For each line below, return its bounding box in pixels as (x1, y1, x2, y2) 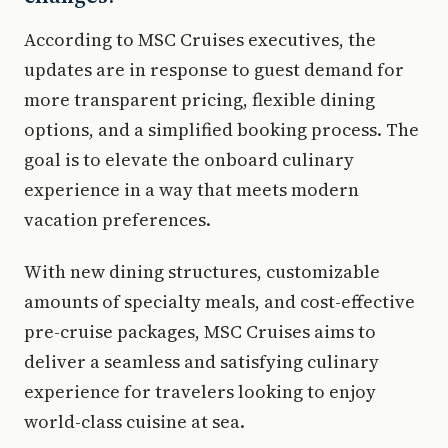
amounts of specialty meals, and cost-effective (24, 288, 415, 314)
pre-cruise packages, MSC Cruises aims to (24, 318, 376, 344)
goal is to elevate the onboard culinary (24, 146, 354, 172)
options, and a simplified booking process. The (24, 116, 419, 142)
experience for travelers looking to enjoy (24, 378, 376, 404)
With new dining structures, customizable (24, 258, 380, 284)
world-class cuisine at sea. (24, 408, 245, 434)
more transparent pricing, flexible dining (24, 86, 375, 112)
